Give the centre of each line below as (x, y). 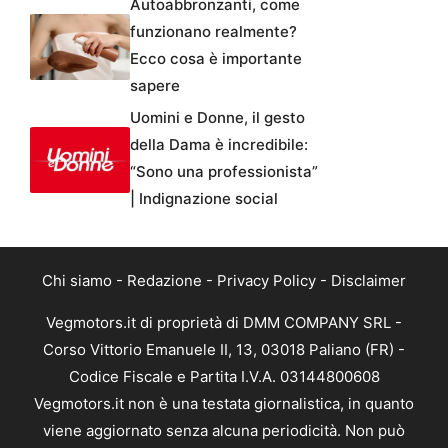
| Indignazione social (204, 198)
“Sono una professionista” (224, 171)
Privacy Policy (266, 280)
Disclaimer (368, 280)
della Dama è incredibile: (219, 144)
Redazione (164, 280)
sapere (155, 85)
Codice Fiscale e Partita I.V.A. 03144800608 (224, 376)
